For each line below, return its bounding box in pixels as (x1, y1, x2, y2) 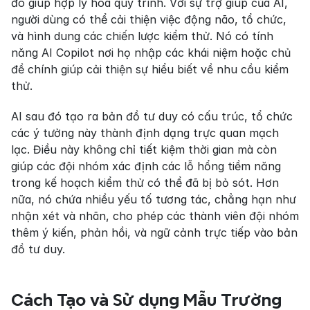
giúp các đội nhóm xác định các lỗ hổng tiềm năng (11, 159, 281, 174)
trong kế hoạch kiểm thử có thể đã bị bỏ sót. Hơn (11, 176, 279, 190)
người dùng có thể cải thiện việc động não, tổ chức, (11, 12, 286, 27)
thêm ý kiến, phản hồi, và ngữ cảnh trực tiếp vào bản (11, 226, 298, 240)
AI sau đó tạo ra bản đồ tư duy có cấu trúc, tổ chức (11, 109, 293, 124)
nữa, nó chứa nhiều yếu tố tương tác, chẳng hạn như (11, 192, 296, 207)
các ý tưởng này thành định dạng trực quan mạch (11, 126, 279, 140)
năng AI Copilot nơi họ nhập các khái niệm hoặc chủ (11, 46, 291, 60)
